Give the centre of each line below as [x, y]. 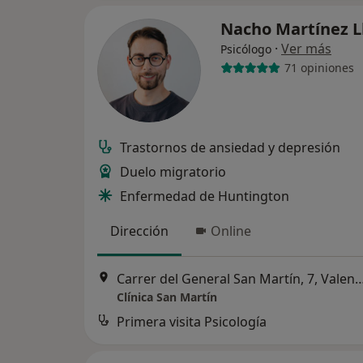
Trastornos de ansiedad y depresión [230, 147]
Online [231, 231]
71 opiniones [319, 68]
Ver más [306, 48]
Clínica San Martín [167, 297]
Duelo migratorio [173, 171]
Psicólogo [246, 49]
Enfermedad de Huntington [205, 196]
